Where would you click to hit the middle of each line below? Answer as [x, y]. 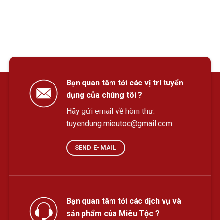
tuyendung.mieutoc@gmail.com [119, 124]
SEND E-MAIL [96, 148]
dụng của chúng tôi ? [104, 95]
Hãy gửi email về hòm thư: [110, 111]
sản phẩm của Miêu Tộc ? [113, 214]
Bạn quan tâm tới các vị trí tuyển [124, 83]
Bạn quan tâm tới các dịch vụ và [124, 201]
